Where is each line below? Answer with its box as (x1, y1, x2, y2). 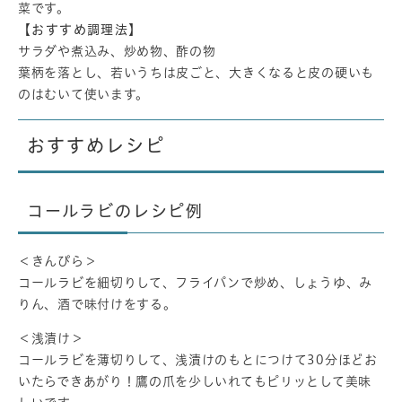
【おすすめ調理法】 (18, 22, 143, 36)
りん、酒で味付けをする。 (18, 298, 177, 311)
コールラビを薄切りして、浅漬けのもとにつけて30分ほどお (18, 354, 378, 367)
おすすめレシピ (27, 136, 165, 155)
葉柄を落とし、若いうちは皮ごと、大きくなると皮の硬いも (18, 66, 374, 79)
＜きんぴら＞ (18, 255, 98, 268)
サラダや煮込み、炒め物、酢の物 (18, 44, 216, 57)
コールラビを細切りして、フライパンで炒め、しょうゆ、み (18, 276, 372, 290)
